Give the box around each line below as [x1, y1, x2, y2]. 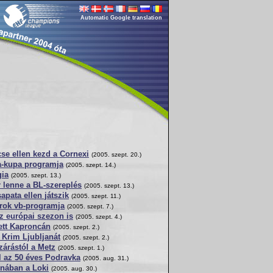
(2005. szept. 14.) [66, 161, 116, 168]
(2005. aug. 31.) [83, 255, 129, 261]
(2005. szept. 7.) [67, 203, 113, 210]
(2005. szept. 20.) [91, 151, 141, 158]
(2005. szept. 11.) [71, 193, 121, 199]
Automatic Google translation [80, 15, 162, 21]
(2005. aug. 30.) [51, 265, 97, 272]
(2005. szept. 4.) [76, 213, 122, 220]
